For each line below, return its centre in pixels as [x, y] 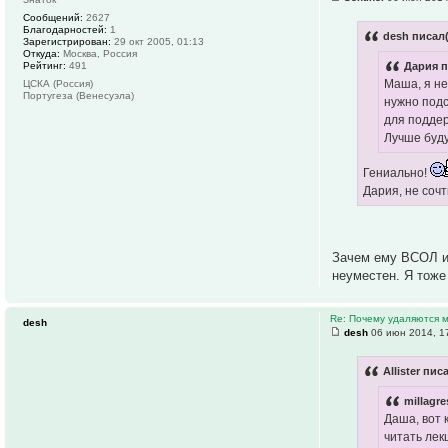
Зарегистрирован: [67, 41]
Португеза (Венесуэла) [78, 95]
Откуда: [41, 53]
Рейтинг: [44, 65]
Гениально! [397, 173]
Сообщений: [53, 17]
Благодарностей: [65, 29]
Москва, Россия [98, 53]
